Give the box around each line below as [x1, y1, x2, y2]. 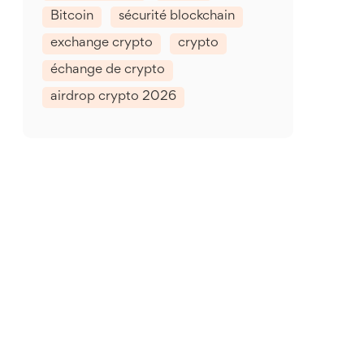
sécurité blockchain [119, 11, 235, 23]
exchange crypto [50, 37, 153, 50]
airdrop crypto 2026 [50, 91, 176, 103]
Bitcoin [50, 11, 93, 23]
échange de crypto [50, 64, 165, 76]
